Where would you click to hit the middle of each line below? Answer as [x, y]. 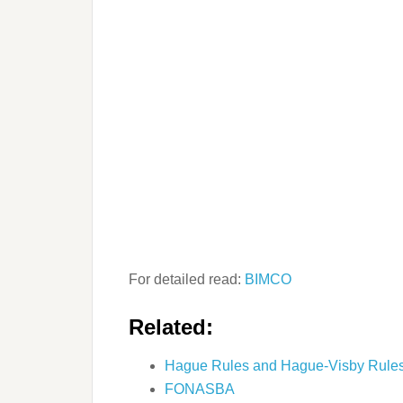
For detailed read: [187, 279]
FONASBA [200, 389]
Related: [171, 327]
